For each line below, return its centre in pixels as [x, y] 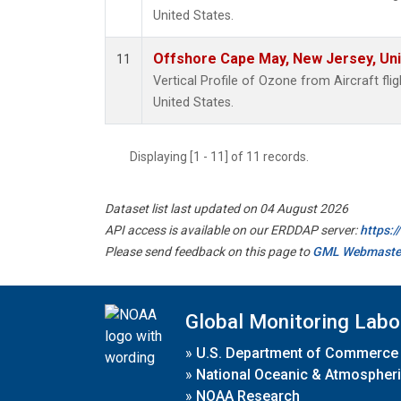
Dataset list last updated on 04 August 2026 [226, 209]
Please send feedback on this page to [209, 252]
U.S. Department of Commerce [297, 353]
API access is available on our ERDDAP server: [232, 230]
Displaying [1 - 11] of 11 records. [225, 157]
